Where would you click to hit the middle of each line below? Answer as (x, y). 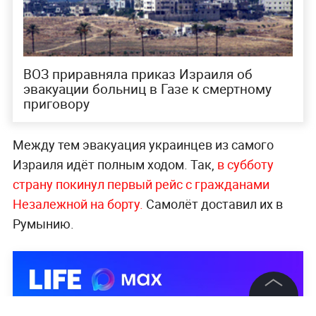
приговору (56, 104)
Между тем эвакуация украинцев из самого (143, 145)
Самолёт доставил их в (213, 204)
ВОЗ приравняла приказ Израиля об (138, 74)
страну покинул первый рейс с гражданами (141, 184)
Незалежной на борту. (78, 204)
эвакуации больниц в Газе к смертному (147, 89)
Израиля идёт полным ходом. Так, (115, 165)
